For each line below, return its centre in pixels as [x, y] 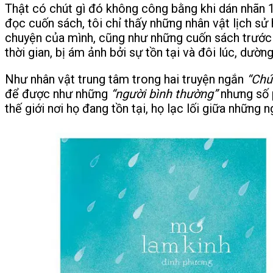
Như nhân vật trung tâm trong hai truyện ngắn [126, 79]
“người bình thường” [164, 94]
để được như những [58, 94]
